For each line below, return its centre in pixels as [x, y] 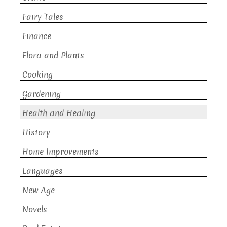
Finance [37, 36]
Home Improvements [61, 152]
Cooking [37, 75]
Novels [35, 210]
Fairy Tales [43, 17]
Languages [43, 171]
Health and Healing [59, 113]
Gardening [42, 94]
